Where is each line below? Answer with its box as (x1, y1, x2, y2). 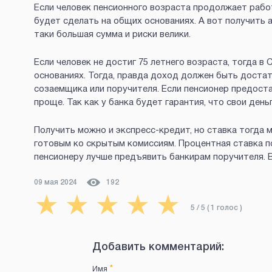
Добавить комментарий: (92, 242, 224, 252)
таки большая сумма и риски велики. (34, 30, 191, 39)
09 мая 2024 (34, 178, 77, 186)
